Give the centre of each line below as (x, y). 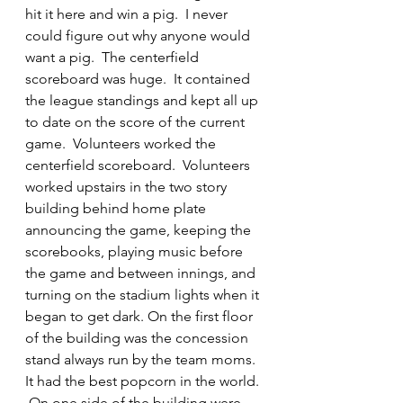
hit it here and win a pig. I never (128, 14)
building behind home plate (117, 208)
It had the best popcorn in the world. (144, 381)
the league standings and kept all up (143, 100)
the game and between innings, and (142, 273)
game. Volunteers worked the (122, 143)
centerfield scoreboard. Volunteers (139, 165)
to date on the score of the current (137, 122)
